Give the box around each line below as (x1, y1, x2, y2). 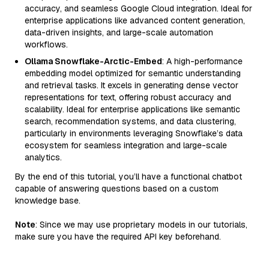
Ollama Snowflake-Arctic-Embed (25, 56, 162, 67)
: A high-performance (162, 56, 243, 67)
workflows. (25, 39, 68, 50)
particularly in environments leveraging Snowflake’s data (25, 128, 243, 139)
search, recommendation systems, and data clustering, (25, 116, 236, 127)
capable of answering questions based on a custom (15, 183, 219, 194)
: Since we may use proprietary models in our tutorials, (35, 219, 247, 230)
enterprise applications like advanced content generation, (25, 15, 245, 26)
